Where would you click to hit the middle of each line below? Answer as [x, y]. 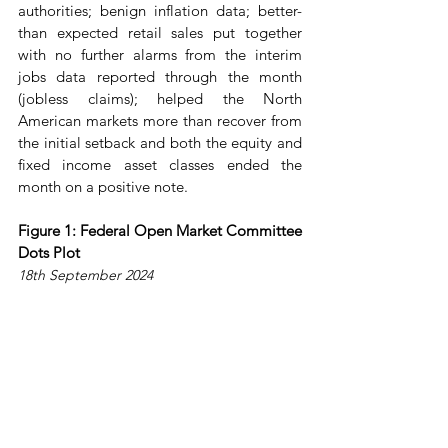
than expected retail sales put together [160, 32]
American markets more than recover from [160, 120]
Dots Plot [49, 252]
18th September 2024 [85, 275]
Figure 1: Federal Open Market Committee [160, 230]
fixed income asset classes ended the [160, 164]
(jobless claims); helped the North [160, 98]
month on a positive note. [103, 186]
